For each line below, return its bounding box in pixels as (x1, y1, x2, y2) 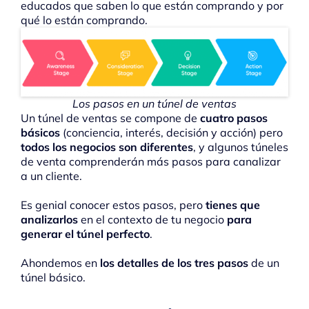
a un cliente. (21, 168, 82, 183)
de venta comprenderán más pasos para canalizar (21, 154, 281, 168)
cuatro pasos (200, 110, 268, 125)
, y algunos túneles (193, 139, 288, 154)
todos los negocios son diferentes (21, 139, 193, 154)
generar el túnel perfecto (21, 226, 150, 241)
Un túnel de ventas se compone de (21, 110, 200, 125)
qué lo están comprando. (21, 13, 148, 28)
